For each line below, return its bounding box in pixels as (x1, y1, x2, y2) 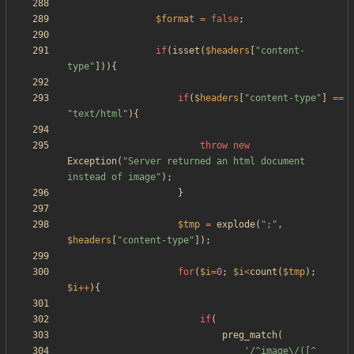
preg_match (222, 330, 277, 341)
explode (217, 219, 255, 231)
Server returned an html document (128, 156, 305, 168)
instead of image (67, 171, 156, 183)
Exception (67, 156, 117, 168)
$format (156, 13, 194, 25)
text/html (73, 108, 122, 120)
